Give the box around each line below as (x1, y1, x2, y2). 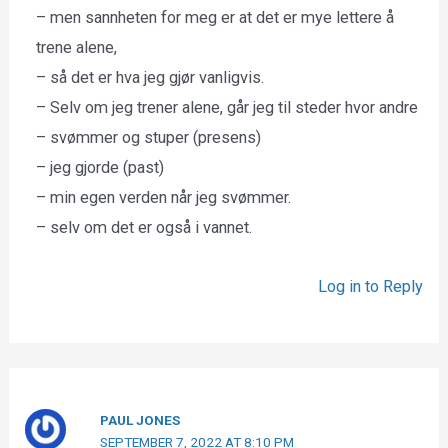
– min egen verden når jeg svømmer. (36, 188, 292, 208)
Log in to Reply (317, 276, 423, 296)
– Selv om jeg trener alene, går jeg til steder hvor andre (36, 98, 419, 118)
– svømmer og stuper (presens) (36, 128, 262, 148)
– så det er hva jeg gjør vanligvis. (36, 68, 265, 88)
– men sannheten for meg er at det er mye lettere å (36, 8, 395, 28)
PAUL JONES (100, 411, 181, 428)
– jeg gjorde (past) (36, 158, 165, 178)
